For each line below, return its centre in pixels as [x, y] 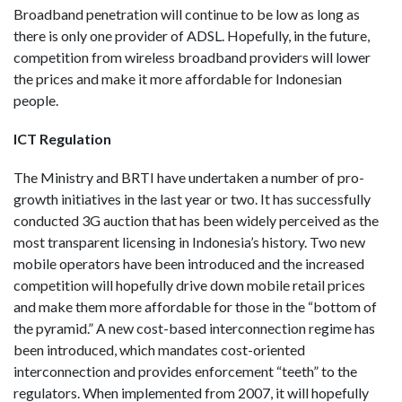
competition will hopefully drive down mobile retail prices [189, 284]
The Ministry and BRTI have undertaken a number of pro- [189, 177]
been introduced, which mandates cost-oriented [159, 349]
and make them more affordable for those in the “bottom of [195, 306]
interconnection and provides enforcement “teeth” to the [185, 371]
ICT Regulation [62, 138]
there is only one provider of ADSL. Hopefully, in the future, [192, 35]
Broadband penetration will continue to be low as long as [187, 13]
